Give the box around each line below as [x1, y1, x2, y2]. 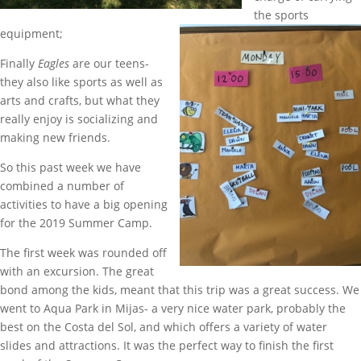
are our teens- [73, 55, 149, 71]
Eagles [38, 55, 73, 71]
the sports [254, 6, 309, 23]
